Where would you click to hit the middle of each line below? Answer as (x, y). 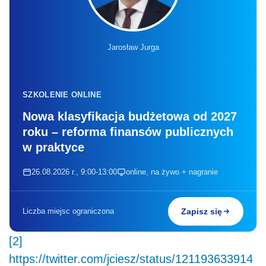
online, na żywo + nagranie (172, 172)
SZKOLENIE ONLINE (62, 94)
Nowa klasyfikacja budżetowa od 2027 (130, 116)
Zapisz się (202, 211)
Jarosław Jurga (133, 47)
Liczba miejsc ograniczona (68, 211)
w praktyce (53, 147)
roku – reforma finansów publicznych (128, 132)
